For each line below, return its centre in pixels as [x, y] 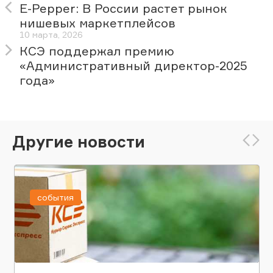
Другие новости [79, 141]
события [55, 197]
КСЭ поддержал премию [97, 51]
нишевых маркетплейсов [97, 23]
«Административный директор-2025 [133, 66]
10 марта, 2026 [51, 35]
